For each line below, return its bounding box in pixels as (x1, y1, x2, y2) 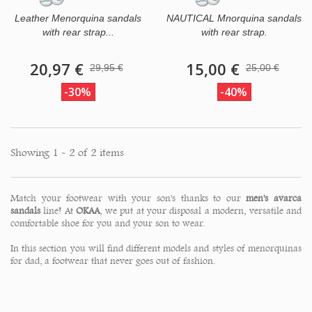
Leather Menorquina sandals (15, 13, 141, 24)
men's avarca (246, 192, 302, 204)
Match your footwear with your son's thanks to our (10, 192, 247, 204)
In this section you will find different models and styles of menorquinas (10, 242, 302, 254)
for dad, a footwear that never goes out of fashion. (10, 255, 215, 267)
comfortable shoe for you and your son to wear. (10, 217, 205, 229)
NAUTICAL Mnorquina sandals (166, 13, 302, 24)
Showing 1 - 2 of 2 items (10, 146, 124, 159)
